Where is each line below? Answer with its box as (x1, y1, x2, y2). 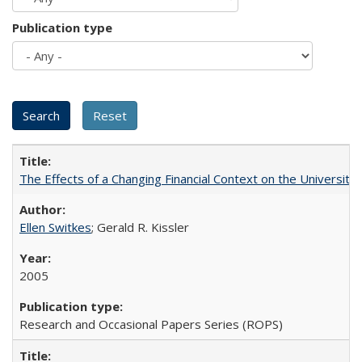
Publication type (12, 19, 112, 36)
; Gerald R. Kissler (91, 219, 189, 235)
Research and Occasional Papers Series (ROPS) (19, 316, 283, 332)
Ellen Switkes (19, 219, 91, 235)
